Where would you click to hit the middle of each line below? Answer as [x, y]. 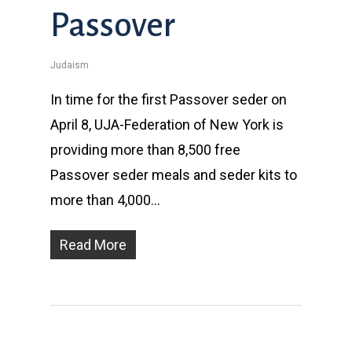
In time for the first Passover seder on [169, 99]
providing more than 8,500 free [145, 149]
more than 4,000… [105, 200]
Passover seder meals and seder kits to [174, 174]
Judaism [70, 65]
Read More [93, 244]
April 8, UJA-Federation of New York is [167, 124]
